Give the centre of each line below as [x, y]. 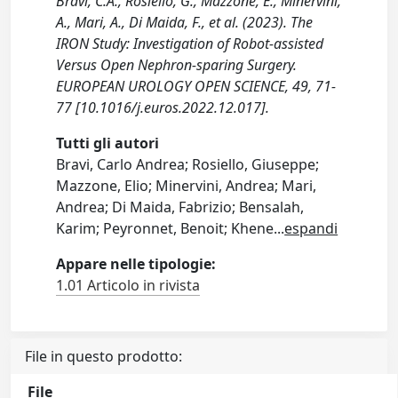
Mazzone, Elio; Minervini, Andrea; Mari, [187, 186]
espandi [311, 228]
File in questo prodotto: [103, 356]
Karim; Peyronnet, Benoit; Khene [165, 228]
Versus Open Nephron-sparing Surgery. [177, 65]
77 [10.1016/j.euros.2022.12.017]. [163, 107]
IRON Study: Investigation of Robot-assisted [190, 44]
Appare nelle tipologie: [136, 264]
